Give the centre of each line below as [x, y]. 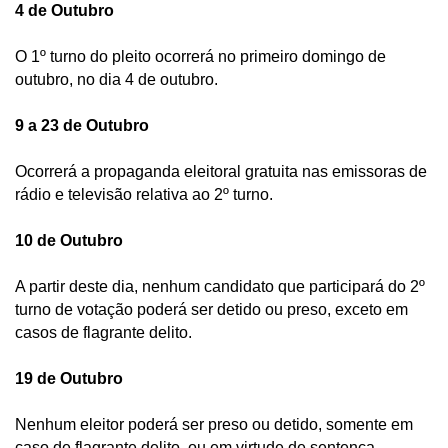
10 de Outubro [69, 240]
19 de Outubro [69, 378]
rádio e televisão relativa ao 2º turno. [144, 194]
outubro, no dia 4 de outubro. [118, 79]
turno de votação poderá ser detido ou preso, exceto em [211, 309]
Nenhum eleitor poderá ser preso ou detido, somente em [214, 424]
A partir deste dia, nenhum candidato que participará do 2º [220, 286]
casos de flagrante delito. [105, 332]
